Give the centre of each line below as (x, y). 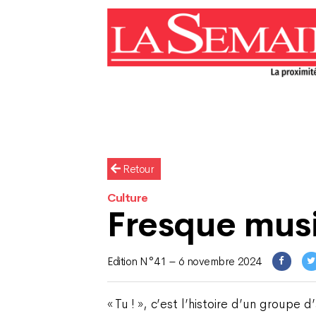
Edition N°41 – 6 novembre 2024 (184, 261)
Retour (137, 169)
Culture (128, 198)
